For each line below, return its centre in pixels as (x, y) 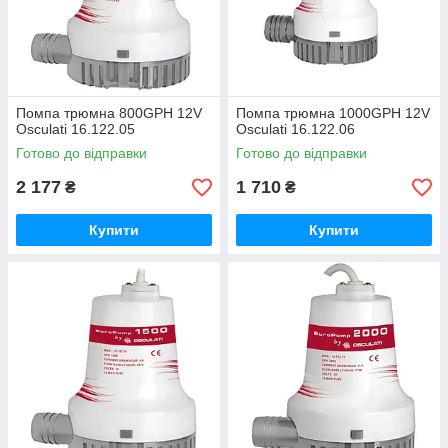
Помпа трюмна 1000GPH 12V (333, 113)
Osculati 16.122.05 (75, 129)
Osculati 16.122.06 (295, 129)
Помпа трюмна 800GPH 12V (109, 113)
